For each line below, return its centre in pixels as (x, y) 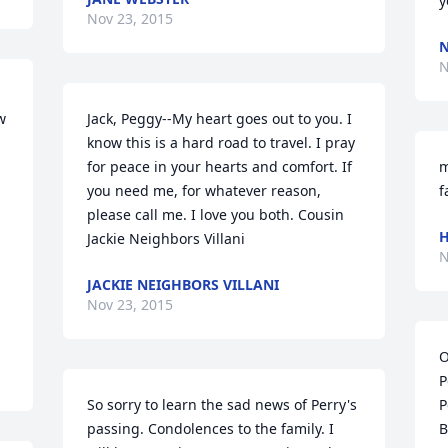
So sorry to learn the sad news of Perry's (222, 404)
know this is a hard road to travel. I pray (221, 142)
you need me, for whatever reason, (204, 190)
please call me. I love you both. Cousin (216, 214)
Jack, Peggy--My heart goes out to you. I (220, 118)
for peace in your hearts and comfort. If (220, 166)
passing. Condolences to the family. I (211, 428)
